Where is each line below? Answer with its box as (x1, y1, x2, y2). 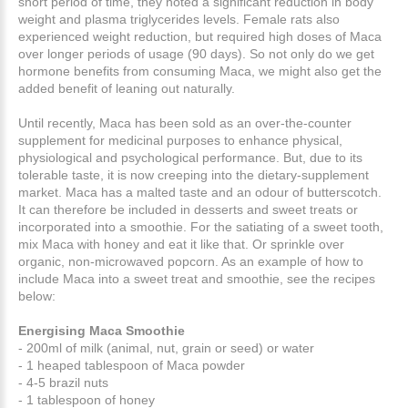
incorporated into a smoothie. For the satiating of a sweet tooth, (18, 219, 383, 234)
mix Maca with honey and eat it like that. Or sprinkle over (18, 236, 344, 251)
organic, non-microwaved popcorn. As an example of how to (18, 253, 363, 269)
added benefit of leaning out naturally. (18, 80, 235, 96)
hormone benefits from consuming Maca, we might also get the (18, 63, 382, 78)
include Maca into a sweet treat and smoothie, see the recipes (18, 270, 375, 286)
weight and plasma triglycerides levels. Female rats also (18, 11, 340, 26)
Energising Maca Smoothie (18, 322, 185, 338)
